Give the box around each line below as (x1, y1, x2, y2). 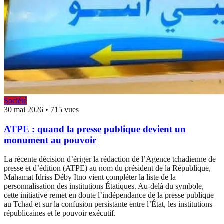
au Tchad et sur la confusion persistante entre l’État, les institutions (4, 200, 212, 209)
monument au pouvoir (4, 134, 96, 145)
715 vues (50, 105, 79, 114)
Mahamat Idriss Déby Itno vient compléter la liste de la (4, 173, 176, 182)
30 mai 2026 (4, 105, 43, 114)
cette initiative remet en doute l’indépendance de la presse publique (4, 191, 214, 200)
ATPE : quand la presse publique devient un (4, 123, 186, 134)
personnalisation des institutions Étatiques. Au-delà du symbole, (4, 182, 204, 191)
